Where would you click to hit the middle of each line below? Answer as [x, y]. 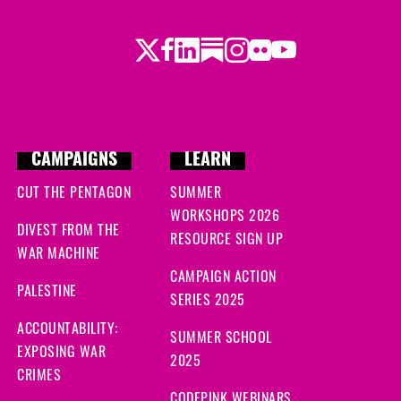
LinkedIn [211, 51]
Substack [240, 51]
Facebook [202, 51]
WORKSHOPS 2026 [225, 217]
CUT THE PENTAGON [74, 194]
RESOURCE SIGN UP [226, 240]
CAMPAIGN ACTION [223, 278]
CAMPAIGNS [74, 161]
